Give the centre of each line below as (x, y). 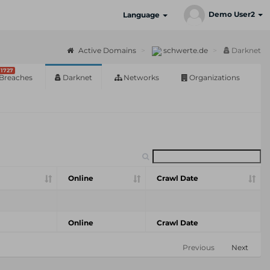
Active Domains (106, 50)
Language (142, 15)
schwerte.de (185, 50)
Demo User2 (233, 14)
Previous (199, 247)
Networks (140, 77)
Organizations (214, 77)
